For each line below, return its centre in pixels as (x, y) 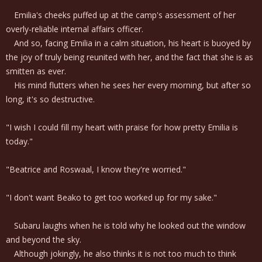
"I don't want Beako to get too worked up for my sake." (111, 197)
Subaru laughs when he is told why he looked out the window (126, 225)
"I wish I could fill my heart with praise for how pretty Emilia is (122, 127)
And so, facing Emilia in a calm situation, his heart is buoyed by (128, 43)
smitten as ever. (36, 71)
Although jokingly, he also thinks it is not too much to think (121, 254)
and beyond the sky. (44, 239)
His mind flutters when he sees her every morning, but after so (128, 85)
